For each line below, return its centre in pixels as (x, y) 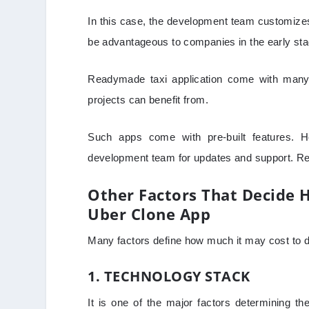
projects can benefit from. (148, 100)
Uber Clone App (149, 214)
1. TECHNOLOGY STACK (169, 277)
